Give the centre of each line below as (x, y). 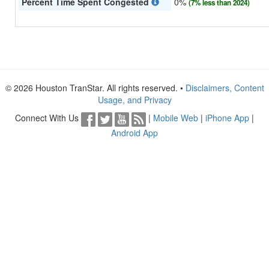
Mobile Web (176, 118)
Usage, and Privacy (134, 100)
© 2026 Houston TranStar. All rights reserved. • (95, 88)
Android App (134, 132)
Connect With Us (48, 118)
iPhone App (227, 118)
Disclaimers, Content (225, 88)
